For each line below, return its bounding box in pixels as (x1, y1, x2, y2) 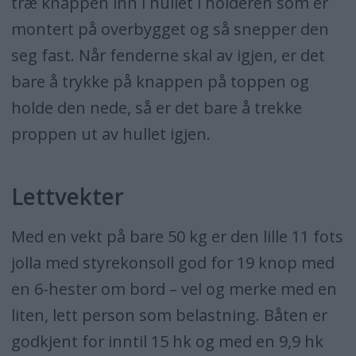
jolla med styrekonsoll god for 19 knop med (10, 252, 335, 274)
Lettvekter (10, 181, 124, 212)
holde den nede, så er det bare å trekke (10, 97, 302, 119)
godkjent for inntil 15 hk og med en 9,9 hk (10, 331, 323, 353)
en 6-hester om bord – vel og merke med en (10, 278, 337, 300)
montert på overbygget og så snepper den (10, 18, 329, 41)
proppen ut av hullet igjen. (10, 123, 211, 145)
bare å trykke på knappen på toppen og (10, 71, 309, 93)
